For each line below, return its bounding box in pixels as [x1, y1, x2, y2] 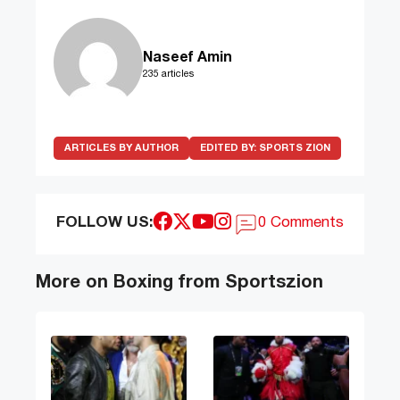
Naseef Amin [143, 51, 232, 64]
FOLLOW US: [55, 215, 153, 229]
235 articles [143, 69, 194, 79]
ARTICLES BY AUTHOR [64, 143, 179, 153]
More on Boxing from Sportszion [36, 274, 323, 291]
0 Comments [258, 215, 345, 229]
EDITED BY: [200, 143, 259, 153]
